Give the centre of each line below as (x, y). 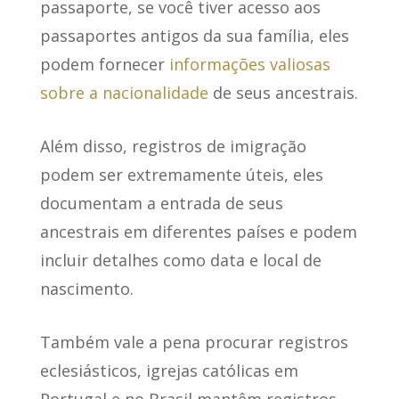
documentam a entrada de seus (161, 204)
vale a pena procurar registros (231, 342)
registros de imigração (219, 147)
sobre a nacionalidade (124, 93)
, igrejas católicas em (217, 371)
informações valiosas (249, 65)
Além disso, (85, 147)
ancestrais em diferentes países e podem (198, 232)
